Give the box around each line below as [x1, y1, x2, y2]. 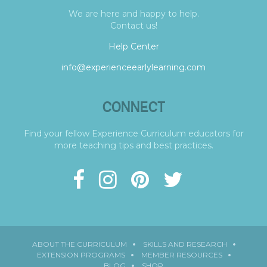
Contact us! [110, 20, 157, 31]
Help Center [108, 41, 159, 52]
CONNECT [102, 98, 165, 116]
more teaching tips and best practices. [54, 139, 213, 151]
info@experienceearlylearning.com [61, 61, 206, 73]
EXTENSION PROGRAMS [37, 250, 125, 259]
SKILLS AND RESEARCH [143, 239, 227, 249]
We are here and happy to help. [68, 8, 199, 19]
